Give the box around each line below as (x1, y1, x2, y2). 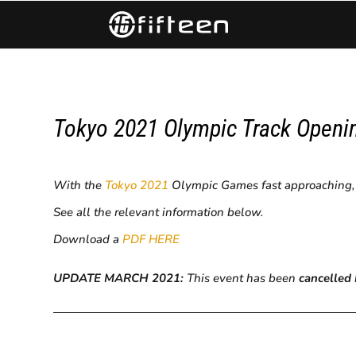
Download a (53, 230, 123, 247)
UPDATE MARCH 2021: (53, 269, 184, 286)
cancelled (299, 269, 352, 286)
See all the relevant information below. (53, 203, 265, 220)
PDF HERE (122, 230, 180, 247)
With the (53, 176, 106, 193)
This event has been (184, 269, 300, 286)
